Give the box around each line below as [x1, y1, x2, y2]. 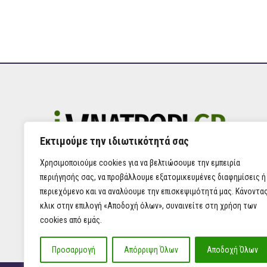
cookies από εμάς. [40, 215, 102, 225]
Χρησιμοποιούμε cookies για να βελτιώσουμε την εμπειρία [40, 158, 240, 167]
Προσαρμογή [52, 245, 95, 254]
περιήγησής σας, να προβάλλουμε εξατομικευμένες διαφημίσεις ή [40, 172, 266, 182]
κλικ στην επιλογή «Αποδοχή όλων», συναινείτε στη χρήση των [40, 201, 257, 210]
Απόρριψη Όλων [124, 245, 178, 254]
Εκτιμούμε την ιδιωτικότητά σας [40, 135, 189, 147]
